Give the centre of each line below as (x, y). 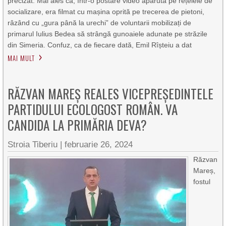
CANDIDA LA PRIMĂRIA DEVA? (77, 125)
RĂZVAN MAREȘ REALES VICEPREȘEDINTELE (111, 94)
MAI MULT (21, 58)
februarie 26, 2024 (99, 145)
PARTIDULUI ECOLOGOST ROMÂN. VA (93, 109)
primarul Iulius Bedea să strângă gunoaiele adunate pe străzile (108, 34)
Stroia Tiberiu (33, 145)
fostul (202, 182)
